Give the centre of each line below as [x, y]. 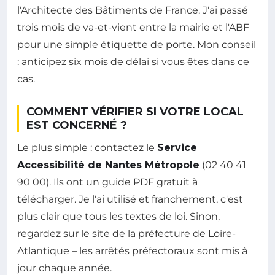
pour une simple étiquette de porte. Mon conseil [137, 44]
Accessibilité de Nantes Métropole [108, 165]
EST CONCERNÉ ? [77, 125]
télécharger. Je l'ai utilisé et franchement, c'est [130, 199]
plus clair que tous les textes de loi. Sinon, [118, 216]
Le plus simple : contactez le [87, 147]
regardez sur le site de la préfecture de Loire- [126, 233]
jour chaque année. [64, 268]
